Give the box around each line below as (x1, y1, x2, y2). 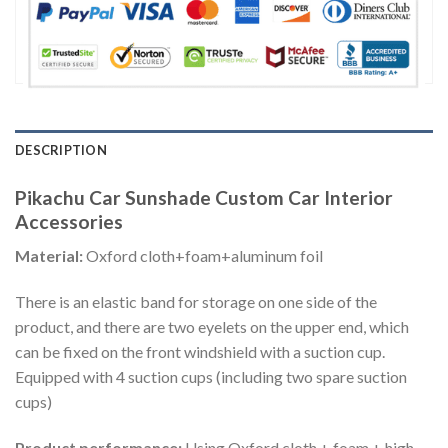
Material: (15, 246, 86, 266)
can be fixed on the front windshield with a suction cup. (15, 341, 385, 361)
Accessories (15, 209, 123, 233)
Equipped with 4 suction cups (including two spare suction (15, 366, 407, 386)
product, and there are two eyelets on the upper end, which (15, 316, 409, 336)
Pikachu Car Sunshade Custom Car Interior (15, 185, 393, 209)
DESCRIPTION (15, 141, 107, 158)
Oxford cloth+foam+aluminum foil (86, 246, 323, 266)
